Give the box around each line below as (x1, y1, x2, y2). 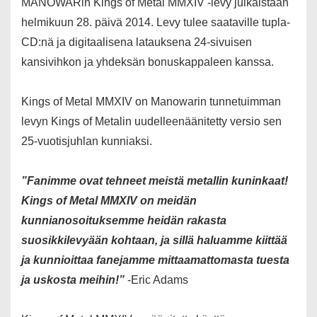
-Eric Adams (125, 274, 188, 287)
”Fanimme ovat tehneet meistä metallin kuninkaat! (21, 175, 288, 188)
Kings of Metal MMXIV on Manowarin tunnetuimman (21, 96, 281, 108)
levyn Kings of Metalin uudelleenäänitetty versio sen (21, 115, 282, 128)
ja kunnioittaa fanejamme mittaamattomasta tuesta (21, 254, 289, 267)
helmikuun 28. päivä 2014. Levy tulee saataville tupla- (21, 16, 290, 29)
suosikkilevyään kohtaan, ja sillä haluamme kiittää (21, 234, 287, 247)
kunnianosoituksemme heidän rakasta (21, 214, 226, 227)
